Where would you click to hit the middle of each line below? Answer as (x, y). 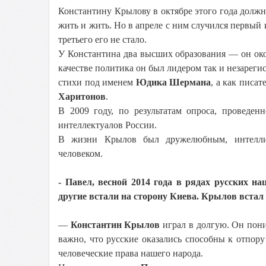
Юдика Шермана (173, 82)
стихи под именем (97, 82)
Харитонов (82, 96)
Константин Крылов (117, 225)
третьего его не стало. (102, 39)
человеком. (80, 153)
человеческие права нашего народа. (131, 253)
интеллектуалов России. (107, 125)
